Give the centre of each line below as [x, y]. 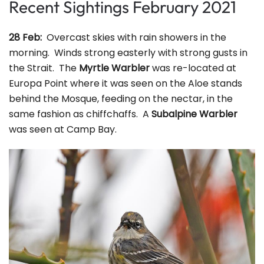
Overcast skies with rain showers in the [136, 37]
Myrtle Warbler [114, 68]
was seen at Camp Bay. [63, 129]
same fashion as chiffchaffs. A [80, 114]
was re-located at [193, 68]
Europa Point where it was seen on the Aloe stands [126, 83]
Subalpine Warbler [194, 114]
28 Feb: [28, 37]
